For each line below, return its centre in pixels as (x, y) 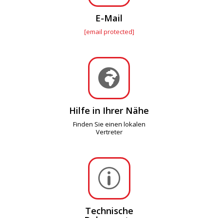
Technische (109, 210)
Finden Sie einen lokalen (109, 124)
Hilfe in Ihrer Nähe (109, 110)
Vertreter (109, 132)
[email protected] (109, 31)
